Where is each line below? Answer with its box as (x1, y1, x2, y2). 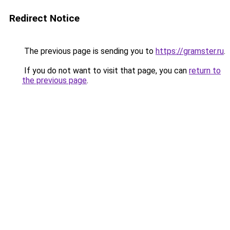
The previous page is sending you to (22, 46, 156, 56)
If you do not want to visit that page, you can (22, 66, 189, 75)
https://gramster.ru (156, 46, 224, 56)
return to (189, 66, 221, 75)
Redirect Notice (9, 12, 80, 24)
